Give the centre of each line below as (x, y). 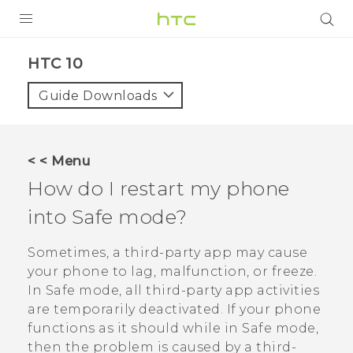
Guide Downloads (98, 96)
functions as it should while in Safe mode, (173, 329)
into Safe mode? (108, 217)
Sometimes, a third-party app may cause (167, 253)
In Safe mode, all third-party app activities (173, 291)
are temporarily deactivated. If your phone (174, 310)
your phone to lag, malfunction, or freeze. (172, 272)
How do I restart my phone (159, 188)
